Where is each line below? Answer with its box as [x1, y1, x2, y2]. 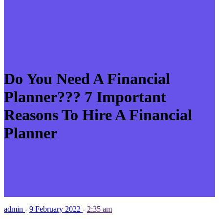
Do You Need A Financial [4, 70, 170, 88]
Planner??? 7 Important [4, 88, 166, 106]
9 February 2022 [29, 204, 83, 213]
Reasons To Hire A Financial [4, 106, 192, 124]
